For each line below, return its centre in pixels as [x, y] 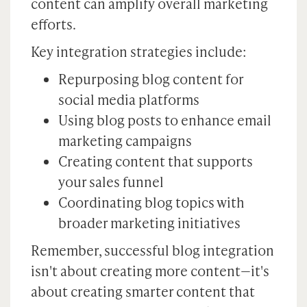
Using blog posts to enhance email [165, 120]
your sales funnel [111, 182]
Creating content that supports [156, 161]
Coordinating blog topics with [151, 202]
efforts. [53, 24]
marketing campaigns [125, 140]
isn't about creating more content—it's [150, 271]
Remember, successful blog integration [152, 250]
